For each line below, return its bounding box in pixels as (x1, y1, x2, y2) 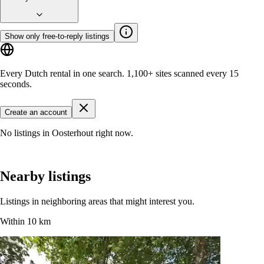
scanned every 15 (171, 68, 239, 78)
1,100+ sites (127, 68, 171, 78)
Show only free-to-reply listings (5, 31, 110, 41)
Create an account (5, 107, 67, 117)
